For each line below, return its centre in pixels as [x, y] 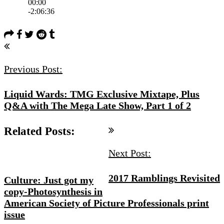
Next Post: [130, 153]
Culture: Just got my [49, 180]
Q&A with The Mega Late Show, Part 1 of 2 [97, 105]
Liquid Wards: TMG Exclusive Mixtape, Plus [102, 94]
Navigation [31, 60]
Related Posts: [39, 131]
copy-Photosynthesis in [53, 192]
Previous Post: [33, 69]
